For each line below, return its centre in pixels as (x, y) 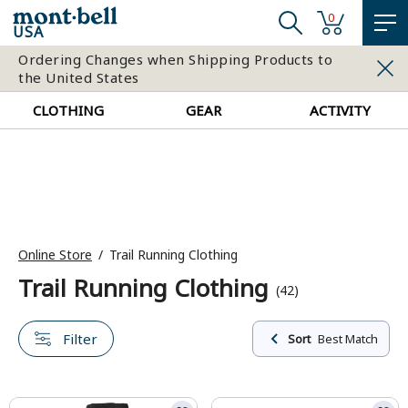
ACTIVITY (340, 110)
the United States (79, 77)
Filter (80, 339)
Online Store (55, 255)
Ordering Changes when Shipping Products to (175, 59)
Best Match (348, 339)
